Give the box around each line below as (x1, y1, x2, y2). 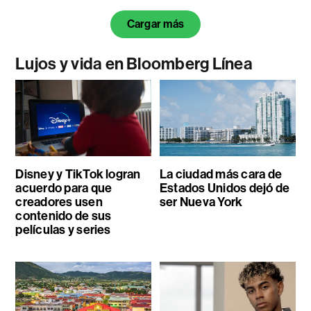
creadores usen (15, 194, 103, 210)
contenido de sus (15, 208, 112, 224)
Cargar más (126, 17, 185, 31)
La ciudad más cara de (159, 166, 282, 182)
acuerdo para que (15, 180, 112, 196)
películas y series (15, 221, 111, 237)
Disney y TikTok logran (15, 166, 141, 182)
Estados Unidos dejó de (159, 180, 290, 196)
